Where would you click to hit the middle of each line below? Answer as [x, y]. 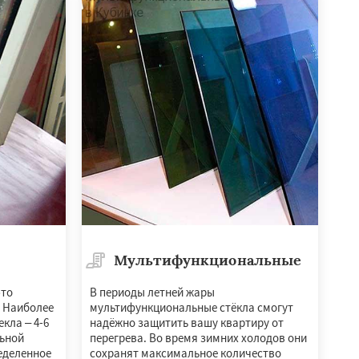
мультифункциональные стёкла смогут [191, 307]
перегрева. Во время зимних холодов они [198, 337]
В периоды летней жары [152, 292]
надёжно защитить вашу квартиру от [186, 322]
